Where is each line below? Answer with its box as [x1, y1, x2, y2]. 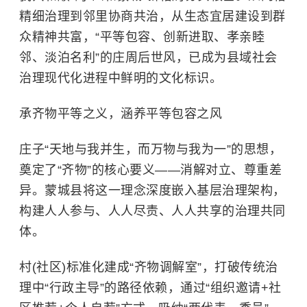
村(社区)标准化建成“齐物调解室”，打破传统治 [19, 260, 278, 274]
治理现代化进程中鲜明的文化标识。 [19, 71, 222, 85]
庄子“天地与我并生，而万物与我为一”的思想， [19, 143, 282, 156]
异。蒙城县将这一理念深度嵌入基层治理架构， [19, 184, 286, 197]
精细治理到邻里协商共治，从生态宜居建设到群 [19, 10, 286, 23]
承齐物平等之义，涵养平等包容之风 [19, 107, 222, 121]
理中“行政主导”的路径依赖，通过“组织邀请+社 [19, 281, 282, 295]
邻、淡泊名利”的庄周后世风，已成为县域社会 [19, 51, 278, 64]
